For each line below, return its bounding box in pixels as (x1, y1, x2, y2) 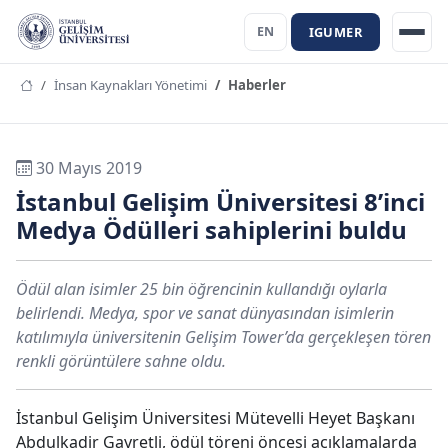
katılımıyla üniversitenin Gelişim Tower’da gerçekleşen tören (16, 326, 431, 348)
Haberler (228, 76, 286, 94)
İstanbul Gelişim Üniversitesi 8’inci (16, 185, 425, 218)
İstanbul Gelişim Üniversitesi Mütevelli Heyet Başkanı (16, 407, 415, 429)
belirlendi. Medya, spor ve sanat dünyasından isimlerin (16, 302, 394, 324)
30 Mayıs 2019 (32, 157, 142, 179)
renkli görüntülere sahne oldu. (16, 350, 226, 372)
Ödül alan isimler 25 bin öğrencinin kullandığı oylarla (16, 278, 387, 300)
